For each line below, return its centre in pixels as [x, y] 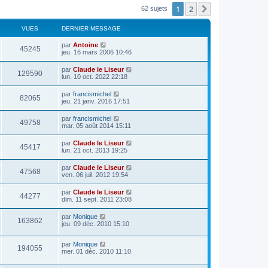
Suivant [226, 9]
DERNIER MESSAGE [91, 28]
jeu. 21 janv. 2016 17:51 [96, 101]
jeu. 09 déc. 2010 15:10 [95, 223]
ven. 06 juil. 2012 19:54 [95, 174]
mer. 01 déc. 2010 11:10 [96, 252]
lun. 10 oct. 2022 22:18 [95, 76]
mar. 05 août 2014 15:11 [96, 125]
